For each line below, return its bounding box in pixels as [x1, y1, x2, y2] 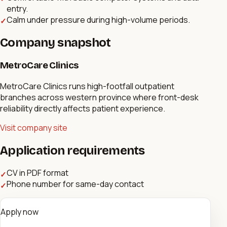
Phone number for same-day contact [7, 178, 144, 190]
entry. [7, 3, 28, 15]
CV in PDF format [7, 167, 68, 179]
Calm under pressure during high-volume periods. [7, 14, 190, 26]
